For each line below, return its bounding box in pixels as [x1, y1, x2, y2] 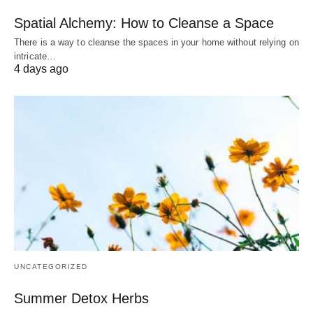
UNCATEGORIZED [14, 262, 88, 270]
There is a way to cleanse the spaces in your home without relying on [14, 36, 299, 48]
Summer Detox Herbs [14, 290, 149, 306]
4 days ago [14, 62, 68, 75]
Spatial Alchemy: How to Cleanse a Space [14, 15, 274, 31]
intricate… [14, 50, 56, 61]
